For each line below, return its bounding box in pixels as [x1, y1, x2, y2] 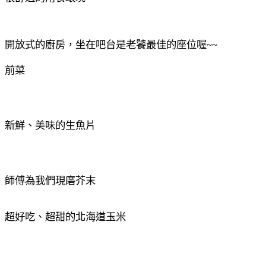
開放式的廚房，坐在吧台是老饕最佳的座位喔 [5, 39, 207, 50]
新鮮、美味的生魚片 [5, 119, 96, 131]
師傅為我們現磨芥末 [5, 175, 96, 186]
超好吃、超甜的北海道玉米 [5, 211, 126, 223]
